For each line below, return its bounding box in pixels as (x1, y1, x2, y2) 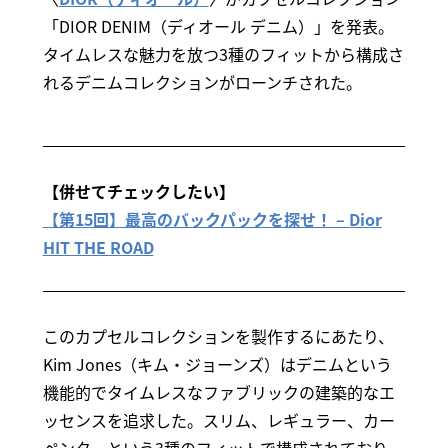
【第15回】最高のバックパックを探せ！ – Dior (42, 207, 382, 232)
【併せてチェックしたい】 (42, 179, 235, 204)
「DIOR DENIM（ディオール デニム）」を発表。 (42, 14, 394, 39)
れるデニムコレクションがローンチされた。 (42, 70, 362, 95)
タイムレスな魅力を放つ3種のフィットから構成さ (42, 42, 404, 67)
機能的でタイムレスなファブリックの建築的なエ (42, 380, 395, 405)
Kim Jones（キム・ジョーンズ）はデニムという (42, 352, 392, 377)
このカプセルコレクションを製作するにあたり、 (42, 324, 394, 349)
